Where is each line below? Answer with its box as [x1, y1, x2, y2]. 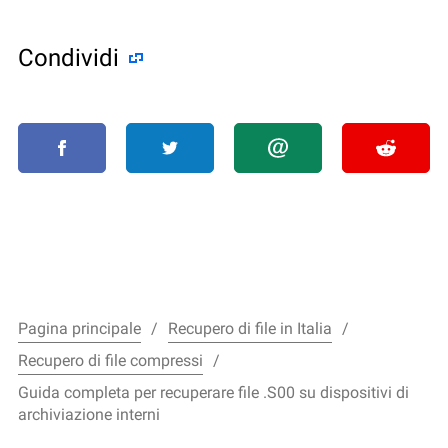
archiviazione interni [18, 404, 160, 424]
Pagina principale [18, 318, 141, 338]
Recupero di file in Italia [168, 318, 332, 338]
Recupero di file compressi [18, 350, 203, 370]
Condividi [18, 43, 119, 72]
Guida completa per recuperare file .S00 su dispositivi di [18, 382, 409, 402]
